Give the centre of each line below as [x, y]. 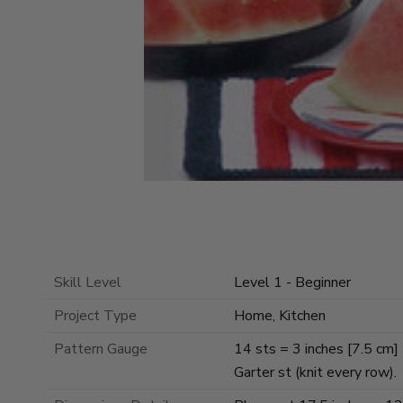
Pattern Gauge [101, 349]
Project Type [95, 316]
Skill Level [88, 283]
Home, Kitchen [280, 316]
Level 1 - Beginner [292, 283]
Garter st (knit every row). [315, 373]
